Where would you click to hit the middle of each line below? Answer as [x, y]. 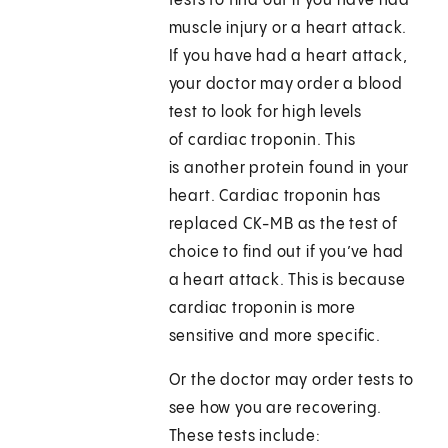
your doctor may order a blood [285, 85]
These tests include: [244, 437]
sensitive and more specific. [275, 337]
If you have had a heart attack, [288, 57]
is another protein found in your [289, 169]
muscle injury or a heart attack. [288, 29]
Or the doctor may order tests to [291, 381]
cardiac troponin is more [262, 309]
